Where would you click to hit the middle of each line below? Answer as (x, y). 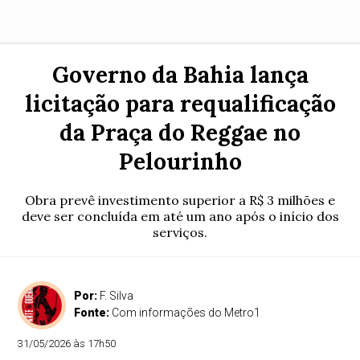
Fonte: (93, 313)
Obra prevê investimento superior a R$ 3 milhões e (180, 200)
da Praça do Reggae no (180, 133)
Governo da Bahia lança (180, 75)
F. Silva (117, 296)
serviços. (180, 232)
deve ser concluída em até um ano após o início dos (180, 216)
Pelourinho (180, 162)
